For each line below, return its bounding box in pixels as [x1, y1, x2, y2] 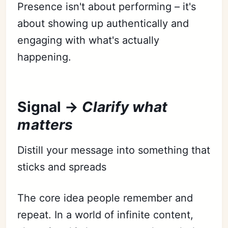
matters [17, 116, 73, 134]
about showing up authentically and [17, 17, 189, 30]
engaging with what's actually [17, 34, 160, 47]
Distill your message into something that [17, 144, 211, 157]
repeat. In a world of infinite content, [17, 209, 194, 221]
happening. [17, 51, 72, 64]
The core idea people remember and [17, 192, 193, 205]
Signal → [17, 98, 82, 116]
